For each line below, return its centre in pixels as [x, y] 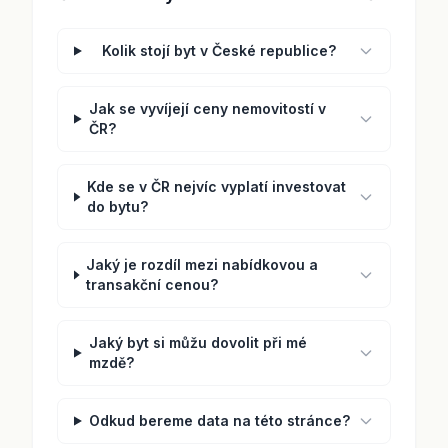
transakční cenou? [152, 284]
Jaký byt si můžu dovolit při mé [197, 342]
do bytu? [118, 206]
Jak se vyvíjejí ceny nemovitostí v [207, 108]
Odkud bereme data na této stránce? [219, 420]
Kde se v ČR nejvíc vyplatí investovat [217, 186]
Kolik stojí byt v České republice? [219, 50]
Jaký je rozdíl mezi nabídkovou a [202, 264]
